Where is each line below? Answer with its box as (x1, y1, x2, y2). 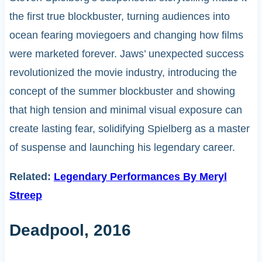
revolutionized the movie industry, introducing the (9, 66, 237, 78)
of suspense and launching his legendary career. (9, 141, 235, 153)
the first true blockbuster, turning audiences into (9, 10, 230, 22)
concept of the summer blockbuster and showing (9, 85, 235, 97)
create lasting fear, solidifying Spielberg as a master (9, 122, 250, 135)
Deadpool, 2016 (9, 220, 131, 239)
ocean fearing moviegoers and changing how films (9, 29, 243, 41)
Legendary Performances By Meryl (53, 170, 227, 182)
